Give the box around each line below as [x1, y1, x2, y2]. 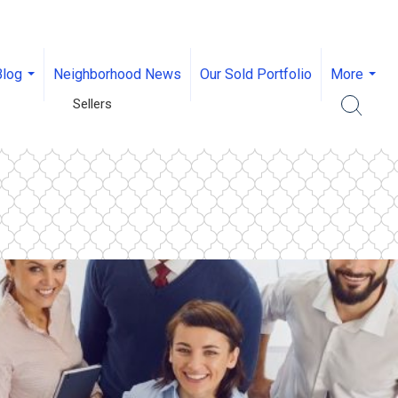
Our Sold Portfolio [200, 66, 312, 83]
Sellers [72, 95, 112, 112]
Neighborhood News [53, 66, 181, 83]
